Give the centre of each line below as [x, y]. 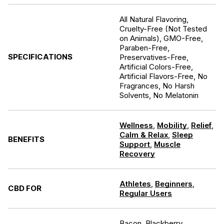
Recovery [137, 154]
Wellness [136, 125]
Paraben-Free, [144, 48]
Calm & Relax [144, 135]
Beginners [174, 184]
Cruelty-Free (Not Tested [163, 29]
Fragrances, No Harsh [157, 86]
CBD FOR [25, 188]
